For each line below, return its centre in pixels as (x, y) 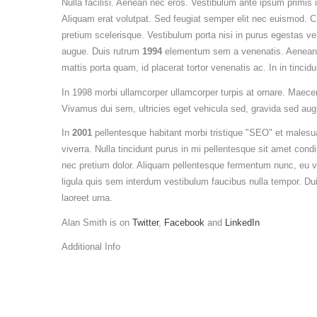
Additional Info (91, 247)
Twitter (145, 222)
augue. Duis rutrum (102, 52)
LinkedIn (242, 222)
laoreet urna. (87, 198)
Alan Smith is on (97, 222)
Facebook (184, 222)
